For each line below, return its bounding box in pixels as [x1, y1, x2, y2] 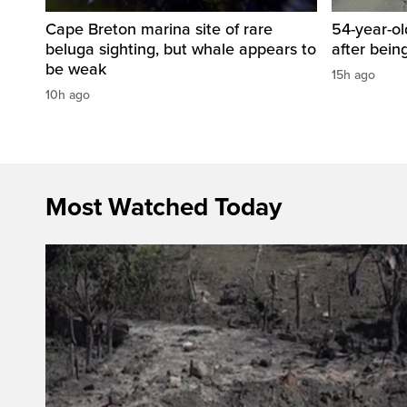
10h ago [45, 86, 90, 103]
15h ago [332, 66, 375, 83]
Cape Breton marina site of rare [45, 18, 273, 39]
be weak [45, 58, 106, 79]
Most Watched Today [45, 191, 282, 223]
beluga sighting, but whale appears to [45, 38, 316, 59]
